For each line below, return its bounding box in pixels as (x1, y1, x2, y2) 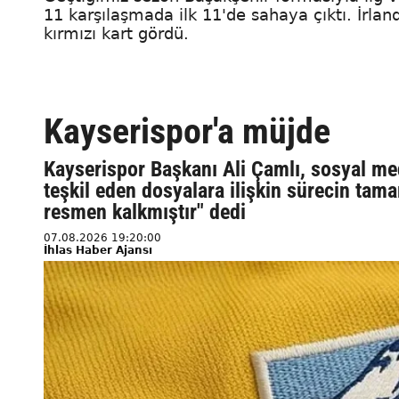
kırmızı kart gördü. (44, 24, 189, 44)
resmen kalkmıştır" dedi (44, 199, 246, 225)
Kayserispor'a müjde (44, 110, 330, 153)
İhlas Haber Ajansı (44, 244, 152, 257)
